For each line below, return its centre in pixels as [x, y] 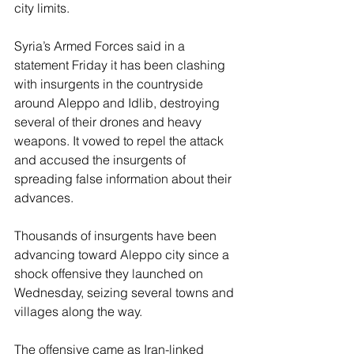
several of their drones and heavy [109, 122]
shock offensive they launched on [110, 274]
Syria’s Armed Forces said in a [101, 46]
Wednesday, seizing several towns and [126, 293]
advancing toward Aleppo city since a [123, 255]
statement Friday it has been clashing [121, 65]
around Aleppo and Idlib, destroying [119, 103]
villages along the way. [78, 312]
